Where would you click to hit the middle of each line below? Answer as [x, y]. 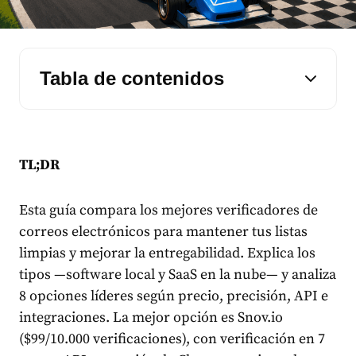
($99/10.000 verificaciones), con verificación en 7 [172, 339]
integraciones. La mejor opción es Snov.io [151, 318]
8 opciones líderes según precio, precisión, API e [174, 296]
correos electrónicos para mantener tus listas [163, 232]
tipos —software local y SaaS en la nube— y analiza [178, 275]
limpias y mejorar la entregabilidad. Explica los [167, 253]
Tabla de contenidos [132, 79]
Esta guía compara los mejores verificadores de [168, 211]
